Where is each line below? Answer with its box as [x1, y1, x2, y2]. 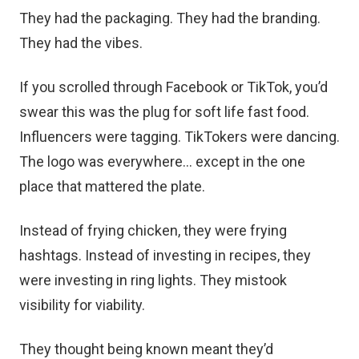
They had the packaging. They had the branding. [19, 9, 321, 26]
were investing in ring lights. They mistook [19, 271, 287, 288]
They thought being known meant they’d [19, 340, 273, 357]
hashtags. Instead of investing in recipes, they [19, 246, 311, 264]
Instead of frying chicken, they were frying [19, 221, 287, 239]
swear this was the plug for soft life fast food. [19, 103, 309, 120]
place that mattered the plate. [19, 177, 205, 195]
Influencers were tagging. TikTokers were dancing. [19, 127, 340, 145]
